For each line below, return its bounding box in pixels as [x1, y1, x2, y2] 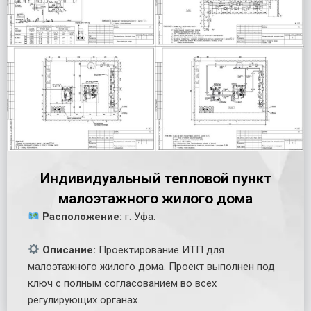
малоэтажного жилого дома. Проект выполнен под [28, 260, 275, 273]
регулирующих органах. [28, 293, 140, 306]
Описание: [40, 243, 96, 256]
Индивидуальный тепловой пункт [40, 169, 271, 187]
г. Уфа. [122, 210, 156, 223]
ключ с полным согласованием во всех [28, 276, 217, 289]
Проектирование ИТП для [96, 243, 225, 256]
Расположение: [40, 210, 123, 223]
